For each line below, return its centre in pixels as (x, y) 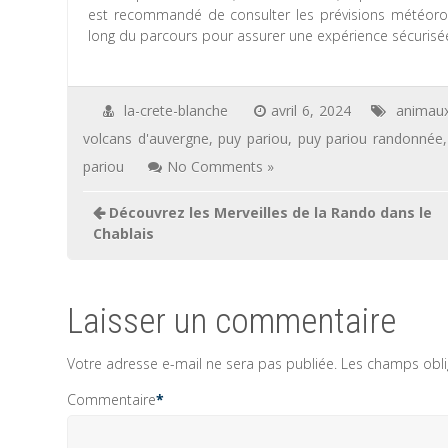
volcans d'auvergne (146, 138)
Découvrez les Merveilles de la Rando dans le (269, 212)
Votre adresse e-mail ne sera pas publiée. (202, 363)
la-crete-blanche (176, 110)
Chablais (124, 233)
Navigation (130, 204)
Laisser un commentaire (232, 321)
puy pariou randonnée (370, 138)
